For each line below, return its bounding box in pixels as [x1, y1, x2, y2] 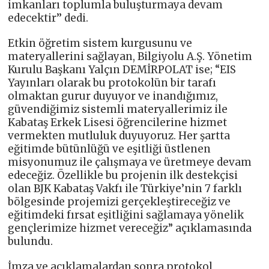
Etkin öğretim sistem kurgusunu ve [8, 36, 193, 50]
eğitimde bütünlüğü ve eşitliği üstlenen [8, 142, 211, 156]
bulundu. [8, 234, 53, 248]
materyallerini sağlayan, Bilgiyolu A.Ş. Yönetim [8, 49, 253, 63]
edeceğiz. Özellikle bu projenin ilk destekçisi [8, 168, 238, 182]
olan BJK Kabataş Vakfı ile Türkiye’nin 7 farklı [8, 181, 243, 195]
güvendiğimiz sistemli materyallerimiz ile [8, 102, 228, 116]
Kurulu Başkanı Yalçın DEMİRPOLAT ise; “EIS [8, 62, 237, 76]
